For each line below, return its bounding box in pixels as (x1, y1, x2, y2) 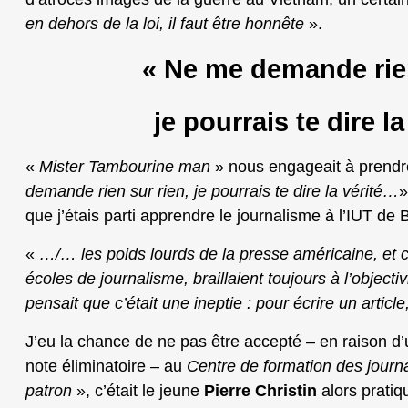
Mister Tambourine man (39, 158, 210, 177)
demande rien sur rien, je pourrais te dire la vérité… (25, 182, 399, 201)
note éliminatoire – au (25, 357, 187, 376)
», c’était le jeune (72, 382, 204, 401)
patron (25, 382, 72, 401)
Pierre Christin (204, 382, 321, 401)
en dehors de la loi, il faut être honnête (25, 15, 304, 34)
